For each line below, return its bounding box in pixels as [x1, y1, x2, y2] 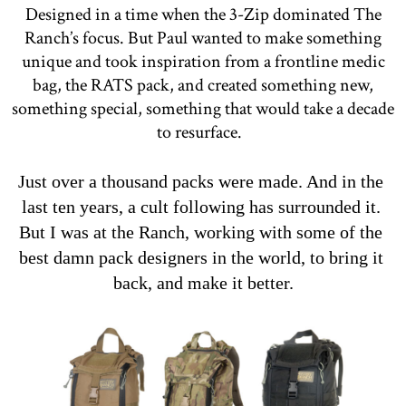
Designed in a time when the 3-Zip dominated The [24, 2, 382, 26]
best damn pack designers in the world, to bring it [18, 246, 383, 267]
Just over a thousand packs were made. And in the [18, 170, 383, 191]
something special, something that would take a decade [12, 96, 394, 121]
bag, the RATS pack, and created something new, [33, 72, 373, 97]
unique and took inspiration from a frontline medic [21, 49, 385, 73]
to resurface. [157, 120, 249, 144]
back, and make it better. [112, 272, 294, 293]
